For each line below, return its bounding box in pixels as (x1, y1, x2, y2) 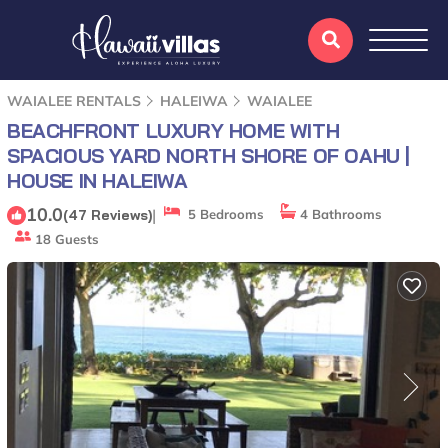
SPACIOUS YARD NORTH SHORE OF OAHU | (7, 143, 411, 168)
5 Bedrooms (180, 206, 264, 222)
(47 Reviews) (63, 205, 152, 224)
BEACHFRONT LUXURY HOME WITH (7, 118, 340, 143)
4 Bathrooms (296, 206, 382, 222)
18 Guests (31, 231, 99, 247)
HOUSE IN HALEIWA (7, 168, 188, 193)
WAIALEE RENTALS (7, 92, 145, 110)
